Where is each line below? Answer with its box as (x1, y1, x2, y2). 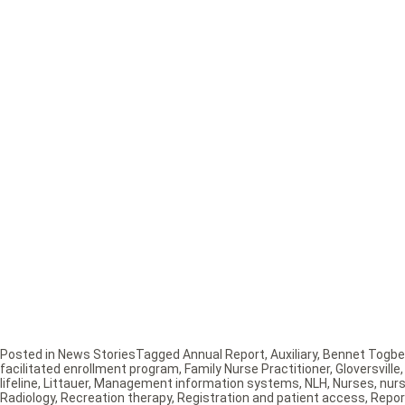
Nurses (333, 376, 374, 391)
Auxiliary (270, 347, 317, 363)
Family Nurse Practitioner (184, 362, 330, 377)
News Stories (58, 347, 136, 363)
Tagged (136, 347, 183, 363)
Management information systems (94, 376, 299, 391)
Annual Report (183, 347, 265, 363)
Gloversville (335, 362, 400, 377)
